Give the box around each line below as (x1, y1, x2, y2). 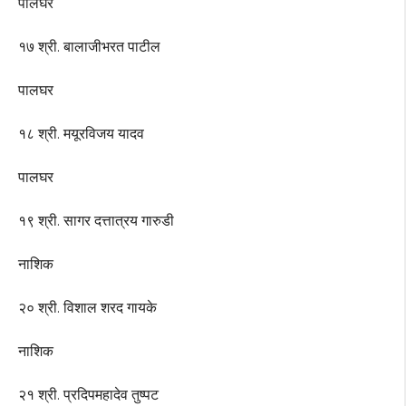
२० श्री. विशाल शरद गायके (18, 299, 157, 317)
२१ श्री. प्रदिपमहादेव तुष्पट (18, 386, 159, 404)
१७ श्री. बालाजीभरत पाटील (18, 38, 160, 56)
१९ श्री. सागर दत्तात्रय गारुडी (18, 212, 174, 230)
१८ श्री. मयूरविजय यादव (18, 125, 144, 143)
